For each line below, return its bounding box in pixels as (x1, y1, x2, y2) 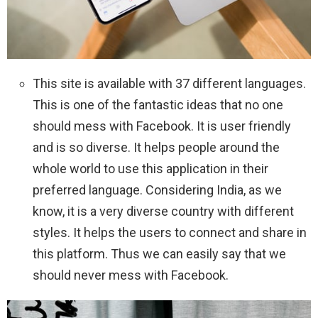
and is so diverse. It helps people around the (33, 140, 280, 155)
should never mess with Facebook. (33, 268, 231, 283)
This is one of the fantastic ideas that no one (33, 97, 283, 113)
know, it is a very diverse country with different (33, 204, 294, 219)
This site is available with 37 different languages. (33, 76, 306, 92)
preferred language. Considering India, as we (33, 182, 282, 198)
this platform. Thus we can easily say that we (33, 246, 286, 262)
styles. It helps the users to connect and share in (33, 225, 307, 241)
